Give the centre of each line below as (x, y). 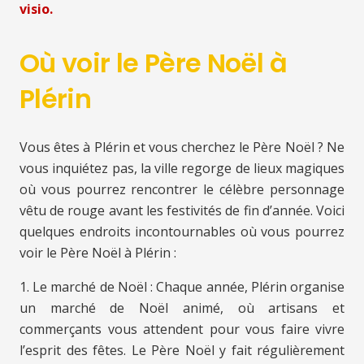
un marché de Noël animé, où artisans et (182, 308)
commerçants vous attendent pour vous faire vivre (182, 329)
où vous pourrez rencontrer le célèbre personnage (182, 190)
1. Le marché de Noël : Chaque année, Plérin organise (182, 287)
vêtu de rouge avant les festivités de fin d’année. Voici (182, 211)
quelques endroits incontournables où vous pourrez (182, 232)
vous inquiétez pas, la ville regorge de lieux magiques (182, 169)
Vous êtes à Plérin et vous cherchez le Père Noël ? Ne (182, 147)
